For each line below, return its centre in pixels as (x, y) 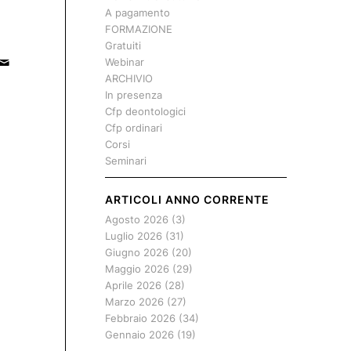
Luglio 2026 (133, 236)
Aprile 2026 (133, 285)
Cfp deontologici (145, 111)
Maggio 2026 (137, 269)
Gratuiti (123, 45)
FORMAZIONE (138, 29)
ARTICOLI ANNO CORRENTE (187, 199)
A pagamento (137, 13)
